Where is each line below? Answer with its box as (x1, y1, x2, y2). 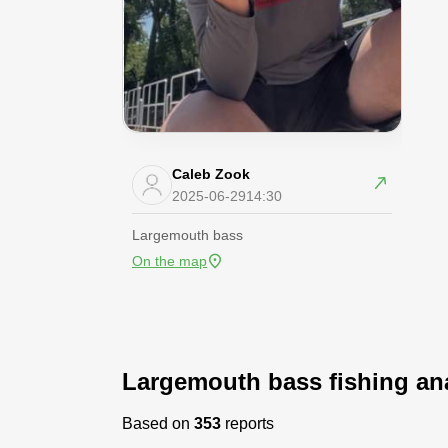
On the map (132, 253, 207, 269)
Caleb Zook (172, 166, 250, 182)
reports (221, 415, 274, 432)
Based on (122, 415, 194, 432)
